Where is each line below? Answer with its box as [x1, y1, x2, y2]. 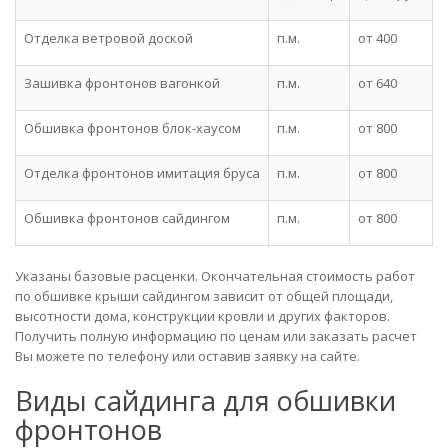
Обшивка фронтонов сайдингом [24, 209, 230, 227]
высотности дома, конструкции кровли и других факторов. [15, 307, 390, 325]
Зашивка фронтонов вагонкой [24, 74, 220, 92]
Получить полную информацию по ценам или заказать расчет [15, 327, 417, 345]
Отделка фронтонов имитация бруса [24, 164, 260, 182]
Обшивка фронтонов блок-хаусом [24, 119, 241, 137]
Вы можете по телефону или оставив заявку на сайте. [15, 347, 360, 365]
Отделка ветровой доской [24, 29, 193, 47]
